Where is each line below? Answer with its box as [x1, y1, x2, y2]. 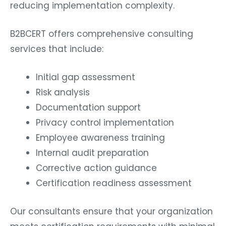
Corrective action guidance [36, 162, 157, 175]
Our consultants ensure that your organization [10, 205, 213, 217]
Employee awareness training [36, 132, 165, 144]
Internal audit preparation [36, 147, 149, 159]
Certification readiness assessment [36, 177, 192, 190]
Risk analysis [36, 86, 90, 99]
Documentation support [36, 101, 141, 114]
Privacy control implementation [36, 117, 174, 129]
